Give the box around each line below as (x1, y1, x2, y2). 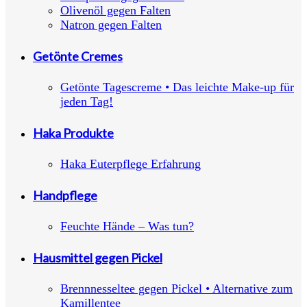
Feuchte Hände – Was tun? (60, 219, 194, 233)
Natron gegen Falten (60, 18, 162, 32)
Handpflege (33, 187, 97, 203)
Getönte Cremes (33, 49, 123, 64)
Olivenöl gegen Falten (60, 3, 171, 18)
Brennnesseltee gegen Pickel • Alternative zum (60, 281, 293, 295)
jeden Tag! (60, 95, 113, 109)
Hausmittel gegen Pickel (33, 249, 162, 265)
